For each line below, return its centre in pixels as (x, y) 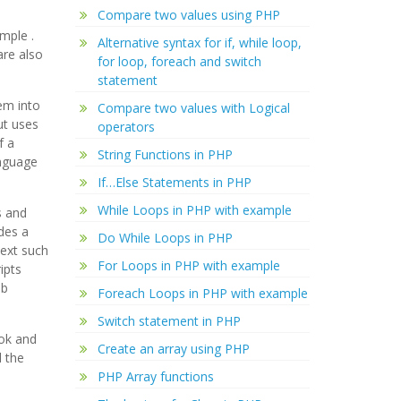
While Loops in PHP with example (194, 210)
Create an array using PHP (173, 349)
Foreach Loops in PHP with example (202, 293)
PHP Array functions (155, 376)
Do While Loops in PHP (165, 238)
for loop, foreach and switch (179, 61)
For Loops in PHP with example (188, 265)
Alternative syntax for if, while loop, (199, 43)
